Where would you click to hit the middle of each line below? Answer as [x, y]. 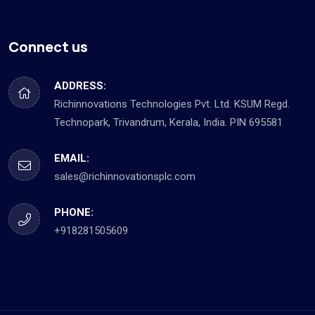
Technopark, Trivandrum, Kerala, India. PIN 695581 [168, 122]
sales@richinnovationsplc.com [125, 176]
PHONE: [74, 212]
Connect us [48, 46]
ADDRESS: [80, 85]
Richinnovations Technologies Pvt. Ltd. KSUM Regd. [172, 104]
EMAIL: [72, 158]
